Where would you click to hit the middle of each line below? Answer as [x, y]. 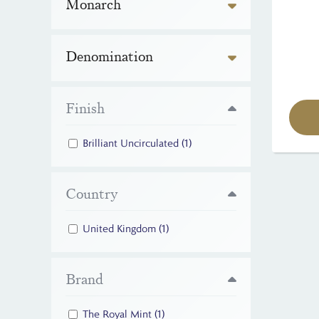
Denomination [109, 57]
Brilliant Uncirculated [132, 143]
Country [92, 194]
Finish [85, 109]
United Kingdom [121, 229]
